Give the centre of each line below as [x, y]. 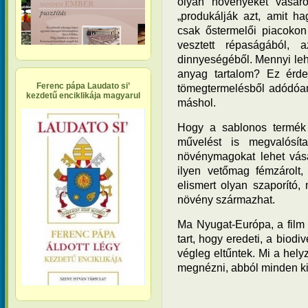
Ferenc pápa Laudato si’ [83, 86]
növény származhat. [226, 199]
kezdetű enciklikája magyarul [83, 96]
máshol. [197, 102]
